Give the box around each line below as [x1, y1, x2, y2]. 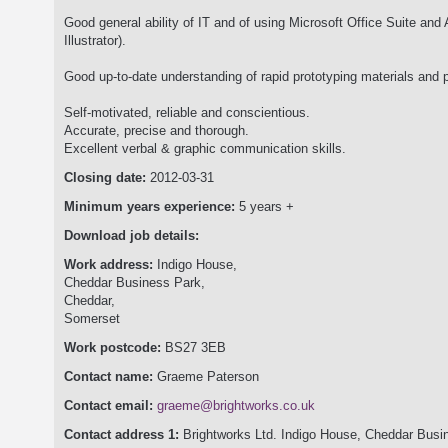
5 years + [239, 199, 294, 214]
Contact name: [64, 369, 157, 384]
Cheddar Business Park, [64, 275, 205, 290]
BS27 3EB [165, 340, 226, 355]
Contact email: [64, 398, 157, 413]
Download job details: [64, 228, 199, 243]
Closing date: [64, 170, 150, 185]
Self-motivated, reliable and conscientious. [64, 105, 310, 120]
